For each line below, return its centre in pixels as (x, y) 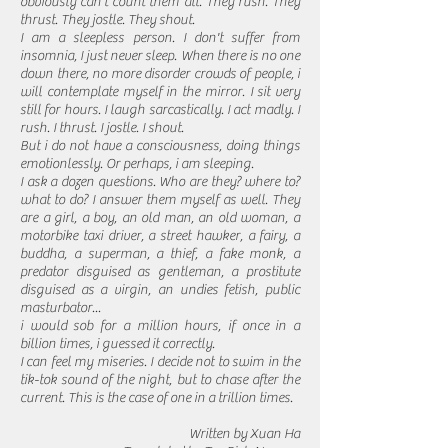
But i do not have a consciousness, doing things (160, 146)
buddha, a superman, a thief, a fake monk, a (160, 254)
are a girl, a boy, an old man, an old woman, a (160, 218)
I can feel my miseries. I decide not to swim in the (160, 362)
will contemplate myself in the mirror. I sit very (160, 92)
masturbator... (60, 308)
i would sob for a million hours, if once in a (160, 326)
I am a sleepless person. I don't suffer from (160, 38)
